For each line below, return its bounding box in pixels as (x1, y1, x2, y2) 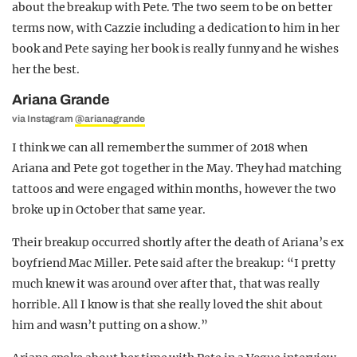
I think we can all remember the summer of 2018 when (12, 140, 308, 155)
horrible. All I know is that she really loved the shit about (12, 297, 323, 312)
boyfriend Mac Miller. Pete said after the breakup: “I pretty (12, 256, 335, 270)
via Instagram (12, 113, 76, 124)
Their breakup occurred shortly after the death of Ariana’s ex (12, 235, 343, 249)
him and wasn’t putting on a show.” (12, 318, 209, 332)
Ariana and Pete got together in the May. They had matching (12, 161, 342, 175)
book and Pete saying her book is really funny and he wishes (12, 41, 339, 56)
